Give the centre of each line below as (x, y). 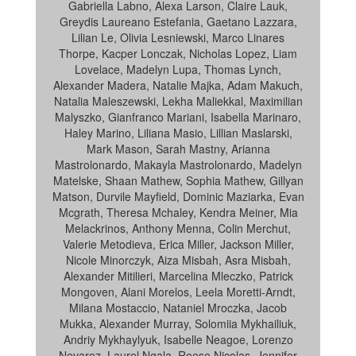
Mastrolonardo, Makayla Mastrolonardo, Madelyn (178, 164)
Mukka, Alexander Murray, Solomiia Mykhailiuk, (178, 323)
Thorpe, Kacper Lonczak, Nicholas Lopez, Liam (178, 53)
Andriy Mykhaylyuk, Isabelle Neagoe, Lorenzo (178, 339)
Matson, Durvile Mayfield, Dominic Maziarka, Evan (178, 196)
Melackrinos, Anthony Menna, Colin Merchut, (178, 228)
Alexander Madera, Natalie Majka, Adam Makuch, (178, 85)
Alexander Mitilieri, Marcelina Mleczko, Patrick (178, 276)
